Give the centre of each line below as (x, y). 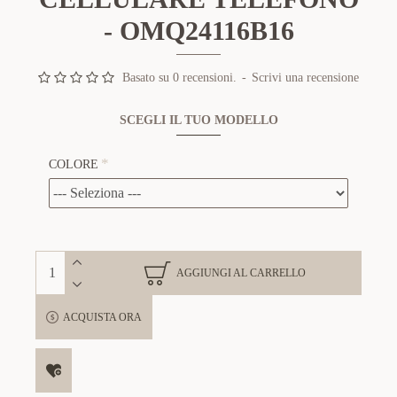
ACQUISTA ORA (102, 317)
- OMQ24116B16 (198, 31)
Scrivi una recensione (305, 78)
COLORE (74, 164)
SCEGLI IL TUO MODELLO (198, 120)
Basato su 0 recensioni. (179, 78)
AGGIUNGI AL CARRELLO (241, 273)
